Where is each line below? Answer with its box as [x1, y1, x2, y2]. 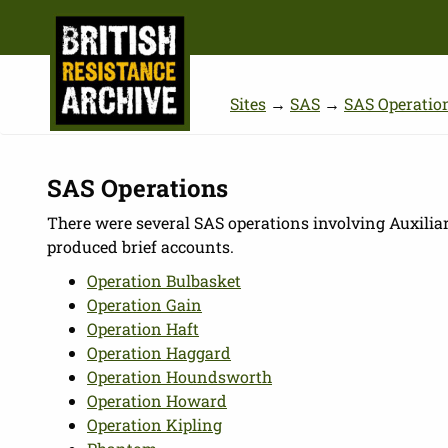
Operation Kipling [87, 414, 223, 435]
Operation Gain [87, 294, 203, 315]
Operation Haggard [87, 342, 232, 363]
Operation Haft [87, 318, 200, 339]
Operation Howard [87, 390, 228, 411]
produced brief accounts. [47, 236, 235, 257]
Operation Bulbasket [87, 270, 242, 291]
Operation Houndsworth [87, 366, 273, 387]
